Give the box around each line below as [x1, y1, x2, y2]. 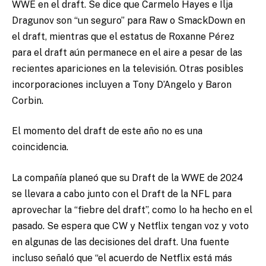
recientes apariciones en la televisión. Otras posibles [12, 62, 243, 74]
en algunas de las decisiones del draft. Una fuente [12, 236, 229, 248]
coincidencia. [12, 141, 68, 153]
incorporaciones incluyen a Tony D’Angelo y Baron [12, 78, 232, 90]
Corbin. [12, 94, 43, 106]
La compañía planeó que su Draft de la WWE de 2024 [12, 172, 243, 183]
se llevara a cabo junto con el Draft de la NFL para [12, 188, 232, 199]
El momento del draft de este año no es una [12, 125, 202, 137]
